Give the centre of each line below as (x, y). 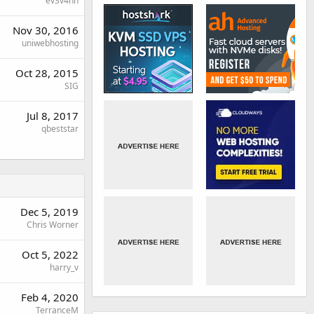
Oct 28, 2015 (47, 73)
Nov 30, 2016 (46, 30)
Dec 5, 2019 (49, 211)
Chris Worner (53, 224)
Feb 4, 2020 (50, 297)
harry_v (64, 267)
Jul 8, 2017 (53, 115)
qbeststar (60, 128)
